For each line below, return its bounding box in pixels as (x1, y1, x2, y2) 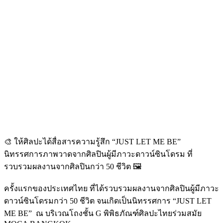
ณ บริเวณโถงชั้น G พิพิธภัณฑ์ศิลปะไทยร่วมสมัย (36, 209, 202, 218)
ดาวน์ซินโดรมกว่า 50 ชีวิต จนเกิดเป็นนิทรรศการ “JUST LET (4, 196, 212, 205)
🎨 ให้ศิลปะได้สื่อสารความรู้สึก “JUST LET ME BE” (4, 137, 181, 146)
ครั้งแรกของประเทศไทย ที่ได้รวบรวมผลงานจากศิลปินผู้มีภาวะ (4, 184, 219, 193)
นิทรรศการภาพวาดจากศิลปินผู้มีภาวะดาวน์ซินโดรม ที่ (4, 149, 193, 158)
